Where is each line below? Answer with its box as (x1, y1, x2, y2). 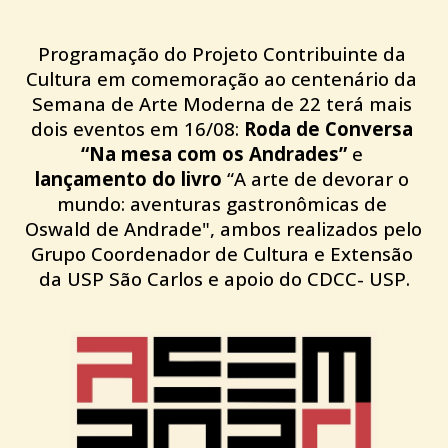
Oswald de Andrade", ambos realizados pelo (25, 216, 423, 242)
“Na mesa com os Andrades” (80, 141, 347, 167)
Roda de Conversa (243, 116, 413, 142)
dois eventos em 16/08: (30, 116, 244, 142)
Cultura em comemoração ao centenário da (26, 66, 417, 92)
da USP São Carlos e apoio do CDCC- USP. (38, 266, 410, 292)
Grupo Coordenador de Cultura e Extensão (30, 241, 413, 267)
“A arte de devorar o (221, 166, 409, 192)
